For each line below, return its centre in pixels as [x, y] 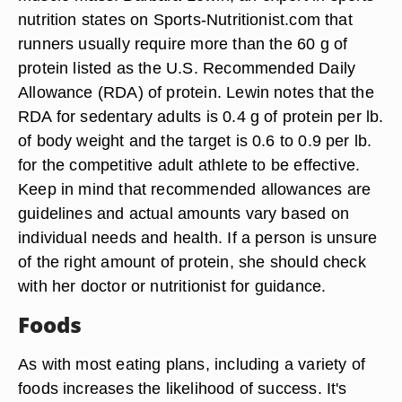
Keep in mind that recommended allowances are [195, 189]
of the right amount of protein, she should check [192, 262]
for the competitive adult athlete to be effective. [189, 165]
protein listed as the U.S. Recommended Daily [187, 68]
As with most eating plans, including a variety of [192, 364]
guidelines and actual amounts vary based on [184, 213]
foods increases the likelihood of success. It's [183, 388]
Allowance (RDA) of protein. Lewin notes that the [196, 92]
